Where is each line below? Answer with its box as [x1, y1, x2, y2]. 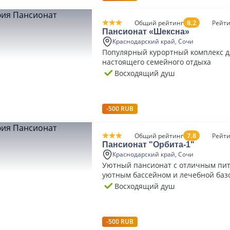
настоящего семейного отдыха [102, 57, 211, 67]
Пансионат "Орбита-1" [102, 140, 195, 149]
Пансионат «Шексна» [102, 27, 189, 36]
